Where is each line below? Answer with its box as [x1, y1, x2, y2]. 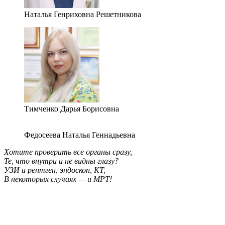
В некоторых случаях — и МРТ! [4, 175, 112, 184]
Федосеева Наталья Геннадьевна [24, 131, 135, 140]
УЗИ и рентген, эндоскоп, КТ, [4, 166, 105, 175]
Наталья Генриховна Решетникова [24, 10, 141, 19]
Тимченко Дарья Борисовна [24, 104, 119, 114]
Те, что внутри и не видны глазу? [4, 157, 119, 166]
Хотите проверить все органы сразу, [4, 148, 132, 157]
